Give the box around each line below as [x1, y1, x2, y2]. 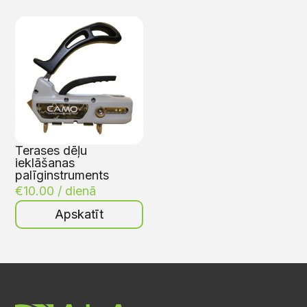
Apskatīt [55, 206, 104, 221]
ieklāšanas [15, 155, 75, 170]
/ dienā [58, 183, 97, 198]
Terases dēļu [15, 143, 88, 158]
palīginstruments [15, 167, 110, 182]
